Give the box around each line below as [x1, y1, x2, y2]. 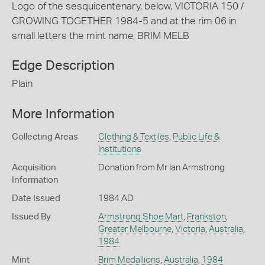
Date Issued [12, 193, 60, 203]
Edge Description [12, 59, 115, 72]
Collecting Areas [12, 132, 78, 141]
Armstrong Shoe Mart [98, 212, 183, 221]
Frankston [186, 212, 226, 221]
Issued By [12, 212, 51, 221]
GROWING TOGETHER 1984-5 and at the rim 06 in [12, 15, 236, 26]
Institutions [98, 144, 141, 154]
